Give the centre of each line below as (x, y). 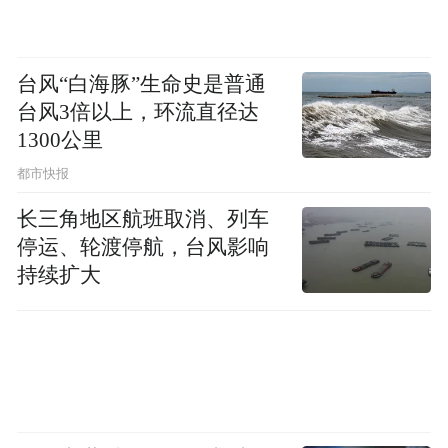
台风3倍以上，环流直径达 (138, 111)
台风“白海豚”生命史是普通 (142, 83)
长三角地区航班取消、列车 (143, 218)
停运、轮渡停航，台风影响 (143, 246)
